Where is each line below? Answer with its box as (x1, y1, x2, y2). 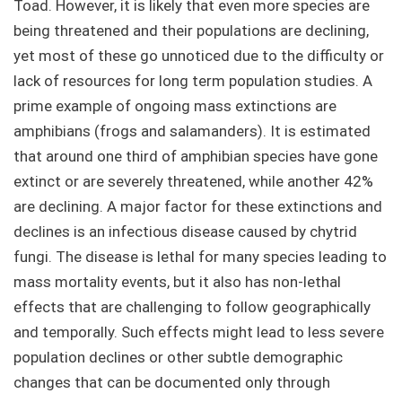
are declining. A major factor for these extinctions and (13, 197, 382, 216)
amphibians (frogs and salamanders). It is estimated (13, 122, 371, 141)
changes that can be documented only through (13, 373, 330, 392)
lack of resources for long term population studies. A (13, 72, 372, 91)
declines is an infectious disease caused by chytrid (13, 223, 357, 241)
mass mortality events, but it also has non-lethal (13, 273, 341, 292)
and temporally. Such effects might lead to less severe (13, 323, 384, 342)
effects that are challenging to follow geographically (13, 298, 371, 317)
